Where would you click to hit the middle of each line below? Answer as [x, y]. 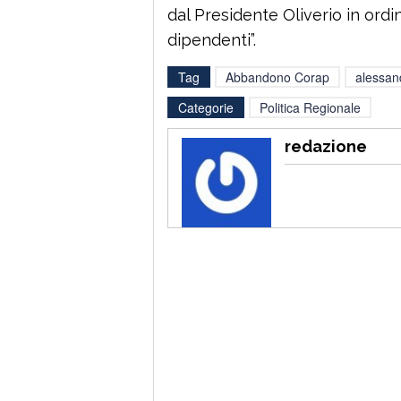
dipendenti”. [212, 39]
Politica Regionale [310, 107]
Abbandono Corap [277, 77]
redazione [326, 146]
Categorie [206, 107]
